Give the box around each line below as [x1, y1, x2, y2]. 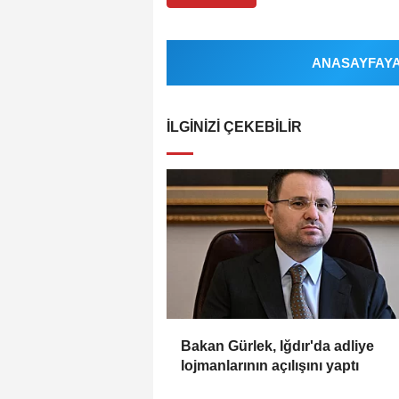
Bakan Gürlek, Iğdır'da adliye [181, 338, 374, 354]
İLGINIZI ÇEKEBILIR [167, 119, 302, 135]
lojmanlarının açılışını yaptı [181, 358, 359, 374]
